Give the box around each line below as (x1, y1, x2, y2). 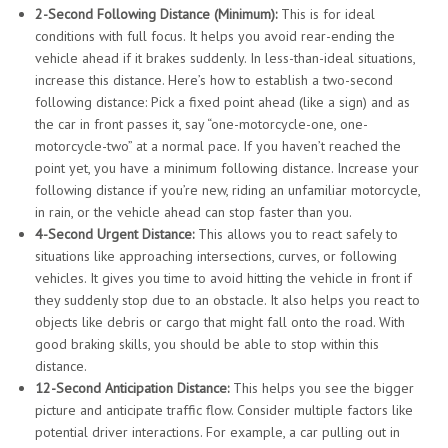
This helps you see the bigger (229, 378, 414, 397)
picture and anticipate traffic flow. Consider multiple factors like (35, 400, 413, 419)
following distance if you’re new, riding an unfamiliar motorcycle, (35, 180, 420, 199)
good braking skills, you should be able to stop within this (35, 334, 379, 353)
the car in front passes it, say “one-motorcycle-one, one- (35, 114, 368, 133)
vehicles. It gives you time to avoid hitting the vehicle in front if (35, 268, 412, 287)
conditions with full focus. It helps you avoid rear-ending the (35, 26, 395, 45)
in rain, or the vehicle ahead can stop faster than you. (35, 202, 352, 221)
